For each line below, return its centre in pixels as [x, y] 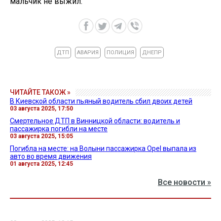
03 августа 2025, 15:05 [41, 136]
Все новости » [184, 182]
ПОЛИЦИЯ [120, 52]
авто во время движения [51, 156]
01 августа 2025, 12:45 [41, 164]
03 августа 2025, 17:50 [41, 108]
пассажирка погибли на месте [59, 129]
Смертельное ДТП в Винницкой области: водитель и [95, 121]
